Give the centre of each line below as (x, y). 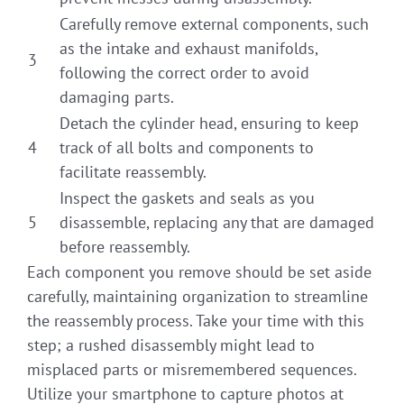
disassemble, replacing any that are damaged (217, 222)
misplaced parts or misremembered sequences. (192, 369)
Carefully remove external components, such (214, 23)
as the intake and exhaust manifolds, (188, 48)
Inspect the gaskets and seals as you (187, 197)
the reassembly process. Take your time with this (196, 320)
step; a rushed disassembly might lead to (171, 344)
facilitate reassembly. (133, 171)
